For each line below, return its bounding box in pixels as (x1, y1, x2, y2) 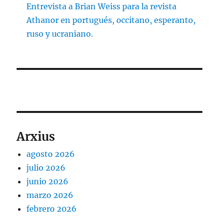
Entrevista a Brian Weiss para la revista (26, 1, 177, 12)
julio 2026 (26, 163, 66, 173)
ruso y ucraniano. (26, 29, 93, 39)
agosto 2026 (26, 149, 75, 159)
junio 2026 (26, 176, 69, 187)
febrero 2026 (26, 204, 77, 214)
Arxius (17, 129, 55, 145)
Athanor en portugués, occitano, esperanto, (26, 15, 196, 25)
